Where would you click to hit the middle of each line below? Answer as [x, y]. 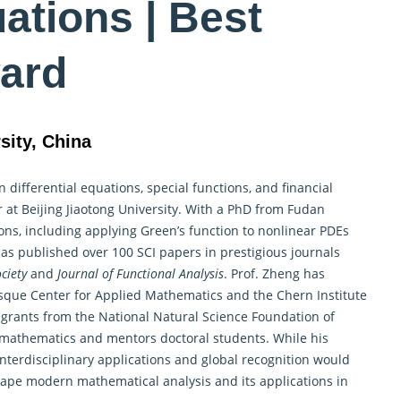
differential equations [75, 187]
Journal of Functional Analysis [141, 273]
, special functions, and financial [237, 187]
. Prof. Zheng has [274, 273]
